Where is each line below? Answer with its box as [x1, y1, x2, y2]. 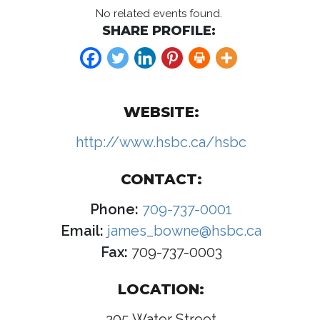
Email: [61, 222, 104, 240]
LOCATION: [118, 281, 205, 299]
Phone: [90, 201, 139, 219]
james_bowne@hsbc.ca [104, 222, 262, 240]
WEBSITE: [123, 104, 199, 121]
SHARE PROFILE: [101, 23, 216, 39]
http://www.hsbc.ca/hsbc [76, 134, 247, 151]
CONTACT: [120, 171, 202, 189]
